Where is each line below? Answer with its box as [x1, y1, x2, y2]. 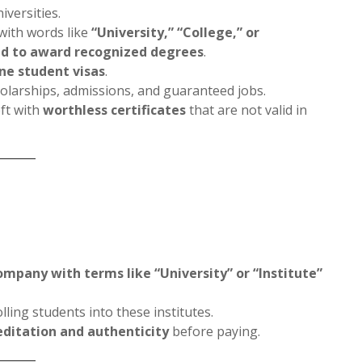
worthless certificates [43, 100, 187, 119]
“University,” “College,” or [91, 23, 260, 41]
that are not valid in [186, 100, 308, 119]
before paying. [169, 322, 261, 340]
